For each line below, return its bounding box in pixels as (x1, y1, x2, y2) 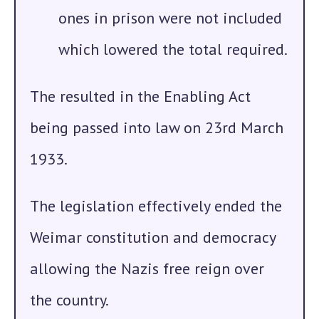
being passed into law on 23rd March (30, 117, 283, 137)
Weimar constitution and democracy (30, 227, 276, 247)
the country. (30, 290, 109, 310)
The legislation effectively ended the (30, 196, 282, 216)
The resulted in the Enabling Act (30, 86, 251, 106)
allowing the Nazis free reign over (30, 258, 264, 278)
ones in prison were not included (58, 8, 282, 28)
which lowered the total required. (58, 39, 288, 59)
